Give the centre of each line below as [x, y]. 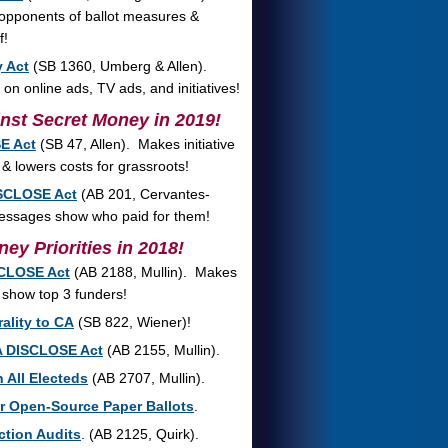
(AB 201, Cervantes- [143, 194]
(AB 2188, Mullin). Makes [153, 272]
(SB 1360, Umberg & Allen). [120, 66]
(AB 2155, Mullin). [161, 350]
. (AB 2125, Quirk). [140, 434]
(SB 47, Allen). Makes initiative [135, 144]
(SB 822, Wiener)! [132, 322]
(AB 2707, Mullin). [146, 378]
